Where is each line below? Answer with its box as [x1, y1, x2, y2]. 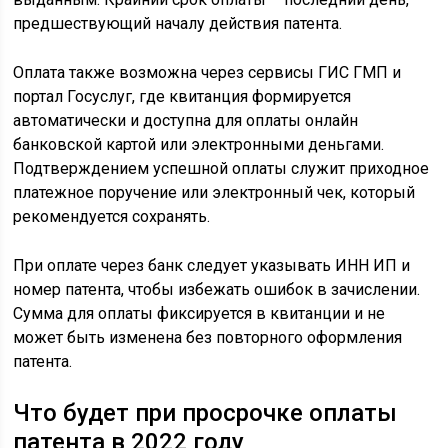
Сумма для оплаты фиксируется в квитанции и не [13, 303, 386, 323]
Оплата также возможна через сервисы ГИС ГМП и [13, 62, 402, 82]
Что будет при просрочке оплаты [13, 398, 398, 427]
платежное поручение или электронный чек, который [13, 182, 416, 202]
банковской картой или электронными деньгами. [13, 134, 385, 154]
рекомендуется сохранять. [13, 206, 211, 226]
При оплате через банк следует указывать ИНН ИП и [13, 255, 411, 275]
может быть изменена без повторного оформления [13, 327, 403, 347]
